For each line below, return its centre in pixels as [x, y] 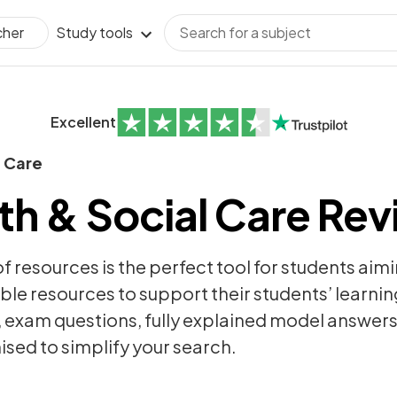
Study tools [94, 32]
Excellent [83, 122]
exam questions [71, 319]
